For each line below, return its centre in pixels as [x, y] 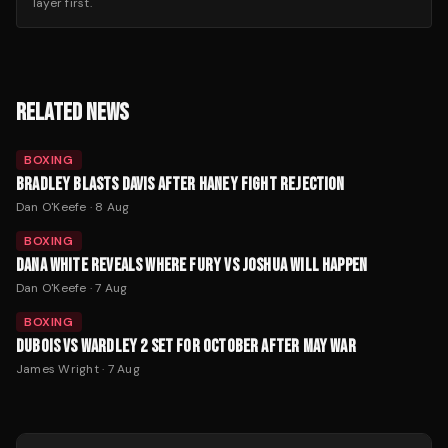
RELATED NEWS [72, 112]
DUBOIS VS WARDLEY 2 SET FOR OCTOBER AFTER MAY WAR [186, 346]
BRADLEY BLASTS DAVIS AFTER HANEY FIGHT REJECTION [180, 184]
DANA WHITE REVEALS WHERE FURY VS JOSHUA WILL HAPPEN [192, 265]
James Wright [57, 369]
